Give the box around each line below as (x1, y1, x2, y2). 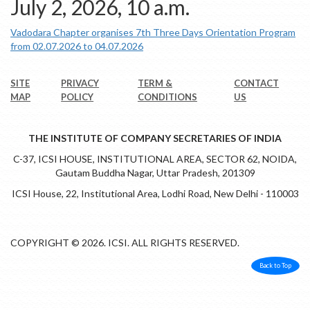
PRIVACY (61, 77, 100, 89)
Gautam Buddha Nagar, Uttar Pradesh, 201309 (55, 166, 255, 179)
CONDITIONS (137, 91, 197, 102)
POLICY (61, 91, 94, 102)
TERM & (137, 77, 172, 89)
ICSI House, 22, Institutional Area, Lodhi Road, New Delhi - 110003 (11, 187, 299, 199)
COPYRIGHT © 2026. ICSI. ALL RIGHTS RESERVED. (10, 236, 239, 248)
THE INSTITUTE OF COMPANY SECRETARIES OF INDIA (28, 131, 282, 144)
